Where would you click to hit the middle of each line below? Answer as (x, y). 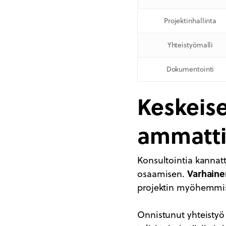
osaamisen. (162, 174)
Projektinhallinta (190, 21)
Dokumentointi (190, 69)
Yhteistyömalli (190, 45)
